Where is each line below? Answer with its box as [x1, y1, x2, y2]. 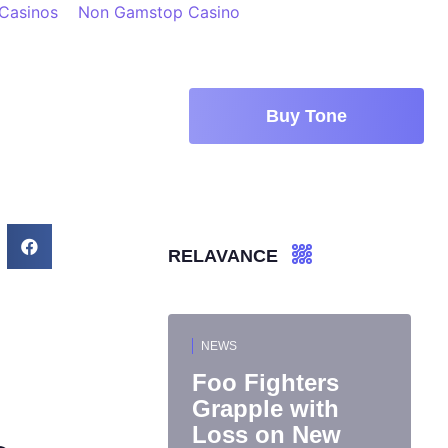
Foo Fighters [192, 369, 339, 396]
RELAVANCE [168, 246, 278, 266]
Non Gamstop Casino [78, 2, 240, 22]
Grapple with [192, 395, 339, 422]
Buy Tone [265, 106, 347, 126]
